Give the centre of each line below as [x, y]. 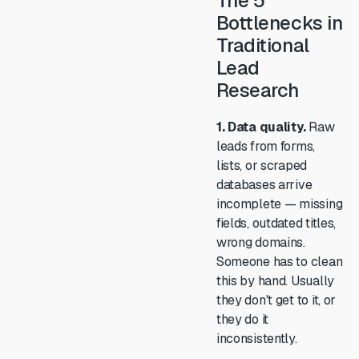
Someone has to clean [279, 262]
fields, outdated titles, [276, 223]
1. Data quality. [261, 127]
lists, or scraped [262, 165]
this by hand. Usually [275, 281]
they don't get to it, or [276, 300]
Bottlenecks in [279, 23]
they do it [242, 319]
